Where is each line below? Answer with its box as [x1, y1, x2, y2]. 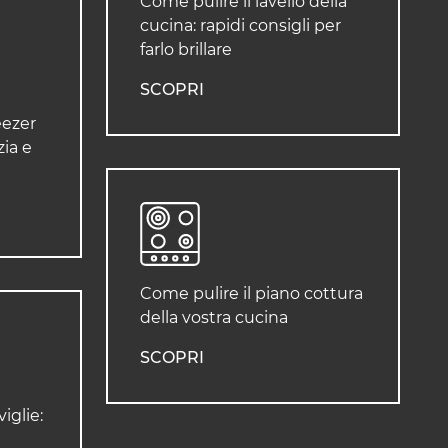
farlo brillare [140, 40, 232, 60]
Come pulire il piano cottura [140, 284, 363, 304]
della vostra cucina [140, 308, 288, 328]
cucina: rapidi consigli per [140, 16, 341, 36]
